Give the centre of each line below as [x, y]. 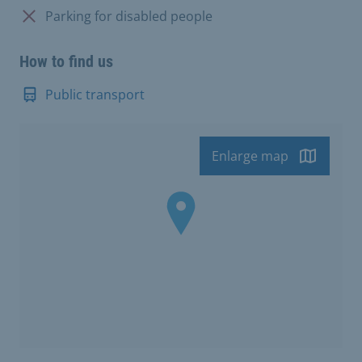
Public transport [95, 94]
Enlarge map [250, 156]
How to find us [66, 61]
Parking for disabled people [129, 16]
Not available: [60, 15]
